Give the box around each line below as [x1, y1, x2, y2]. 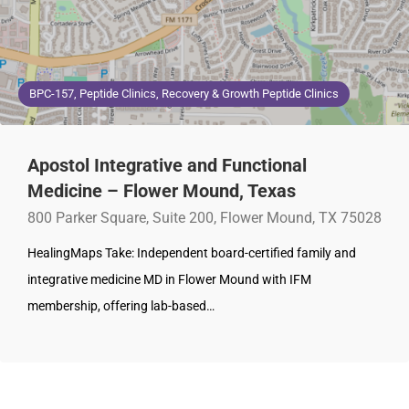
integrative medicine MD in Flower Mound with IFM [27, 272, 311, 288]
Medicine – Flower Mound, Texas [27, 180, 296, 203]
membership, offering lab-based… [27, 299, 215, 314]
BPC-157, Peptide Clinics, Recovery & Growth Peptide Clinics [29, 87, 339, 101]
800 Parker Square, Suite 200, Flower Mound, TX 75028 [27, 209, 382, 227]
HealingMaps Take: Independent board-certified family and [27, 246, 356, 261]
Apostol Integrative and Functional [27, 154, 307, 177]
